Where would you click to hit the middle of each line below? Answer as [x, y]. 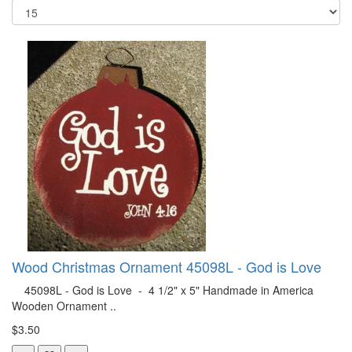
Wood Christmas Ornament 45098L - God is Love [167, 266]
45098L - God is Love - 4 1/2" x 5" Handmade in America [163, 290]
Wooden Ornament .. [64, 305]
